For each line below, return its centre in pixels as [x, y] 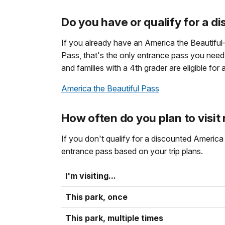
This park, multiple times [114, 218]
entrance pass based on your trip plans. [132, 151]
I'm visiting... [91, 176]
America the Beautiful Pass [110, 89]
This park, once [96, 197]
